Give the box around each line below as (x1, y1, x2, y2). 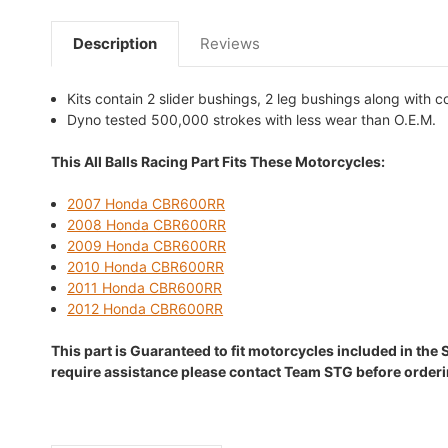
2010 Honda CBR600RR (67, 257, 225, 275)
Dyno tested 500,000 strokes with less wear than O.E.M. (67, 110, 437, 128)
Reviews (200, 33, 260, 53)
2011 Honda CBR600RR (67, 278, 223, 296)
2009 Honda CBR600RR (67, 236, 227, 254)
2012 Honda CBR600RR (67, 299, 224, 317)
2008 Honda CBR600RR (67, 215, 227, 233)
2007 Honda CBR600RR (67, 194, 226, 212)
